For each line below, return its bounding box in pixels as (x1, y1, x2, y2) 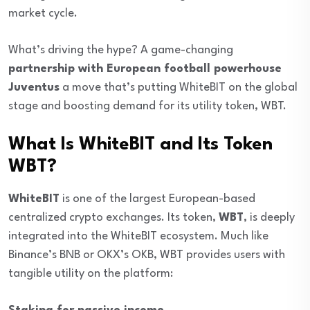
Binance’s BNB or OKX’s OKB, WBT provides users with (8, 249, 285, 262)
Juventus (8, 82, 60, 94)
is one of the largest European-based (60, 193, 255, 206)
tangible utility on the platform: (8, 268, 173, 280)
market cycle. (8, 8, 77, 20)
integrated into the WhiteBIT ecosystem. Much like (8, 230, 268, 243)
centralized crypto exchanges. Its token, (8, 212, 219, 224)
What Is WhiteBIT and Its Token (8, 136, 273, 154)
